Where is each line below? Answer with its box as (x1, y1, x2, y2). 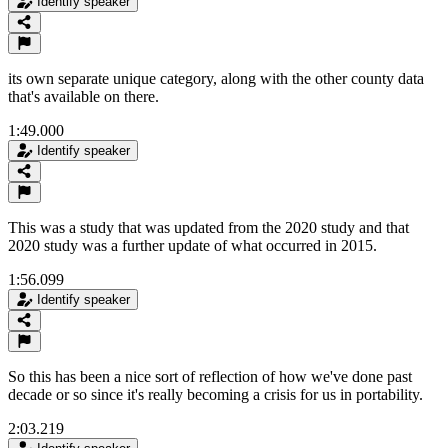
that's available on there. (8, 87, 159, 105)
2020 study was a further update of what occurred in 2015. (8, 236, 377, 254)
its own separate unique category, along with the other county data (8, 69, 424, 87)
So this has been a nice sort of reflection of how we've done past (8, 367, 412, 385)
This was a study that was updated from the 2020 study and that (8, 218, 409, 236)
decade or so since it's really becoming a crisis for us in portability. (8, 385, 423, 403)
